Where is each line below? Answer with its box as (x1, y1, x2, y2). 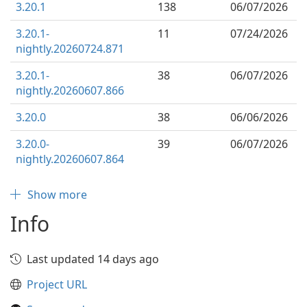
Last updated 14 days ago (27, 251, 159, 267)
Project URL (27, 277, 87, 292)
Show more (27, 187, 87, 202)
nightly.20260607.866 (16, 83, 124, 98)
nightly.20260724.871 (16, 41, 124, 56)
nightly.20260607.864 (16, 151, 124, 167)
